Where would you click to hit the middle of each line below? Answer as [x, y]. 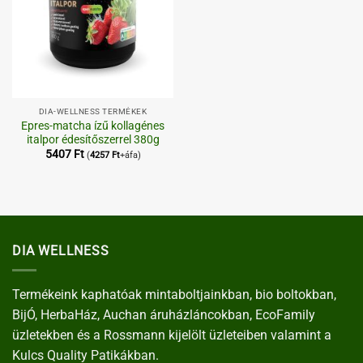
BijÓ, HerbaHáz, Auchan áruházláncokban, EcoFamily [164, 315]
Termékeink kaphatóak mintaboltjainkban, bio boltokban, [174, 295]
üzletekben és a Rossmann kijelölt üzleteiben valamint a [172, 335]
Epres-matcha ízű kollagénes [93, 125]
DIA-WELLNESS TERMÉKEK [93, 111]
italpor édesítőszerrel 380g [93, 139]
